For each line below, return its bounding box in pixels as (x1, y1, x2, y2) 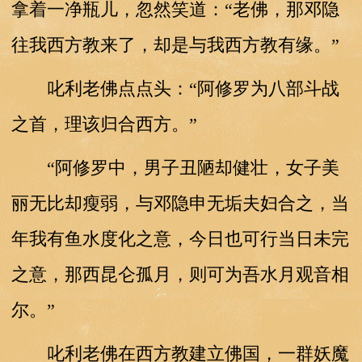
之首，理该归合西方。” (11, 113, 197, 134)
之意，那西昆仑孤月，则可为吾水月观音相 (11, 263, 349, 284)
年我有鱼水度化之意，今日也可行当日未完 (11, 228, 349, 249)
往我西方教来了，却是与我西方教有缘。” (11, 34, 339, 55)
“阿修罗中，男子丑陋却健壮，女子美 (11, 157, 339, 178)
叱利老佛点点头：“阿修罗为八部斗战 (11, 78, 339, 99)
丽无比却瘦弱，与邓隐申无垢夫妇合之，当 (11, 192, 349, 213)
